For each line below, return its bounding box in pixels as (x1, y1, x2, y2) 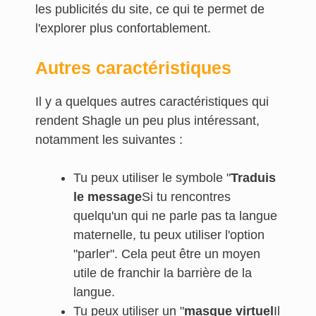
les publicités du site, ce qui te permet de (35, 2, 265, 16)
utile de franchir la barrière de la (73, 266, 252, 280)
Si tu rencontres (142, 190, 231, 204)
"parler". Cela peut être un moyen (73, 247, 260, 261)
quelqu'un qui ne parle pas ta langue (73, 209, 277, 223)
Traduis (231, 171, 276, 185)
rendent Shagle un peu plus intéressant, (35, 114, 260, 128)
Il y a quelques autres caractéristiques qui (35, 95, 269, 109)
